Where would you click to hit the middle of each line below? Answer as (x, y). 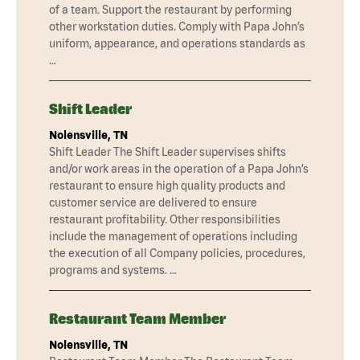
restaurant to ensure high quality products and (167, 185)
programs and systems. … (113, 270)
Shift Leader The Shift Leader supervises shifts (168, 151)
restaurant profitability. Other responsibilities (165, 219)
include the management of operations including (173, 236)
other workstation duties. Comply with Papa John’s (177, 26)
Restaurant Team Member (137, 318)
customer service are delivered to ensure (153, 202)
